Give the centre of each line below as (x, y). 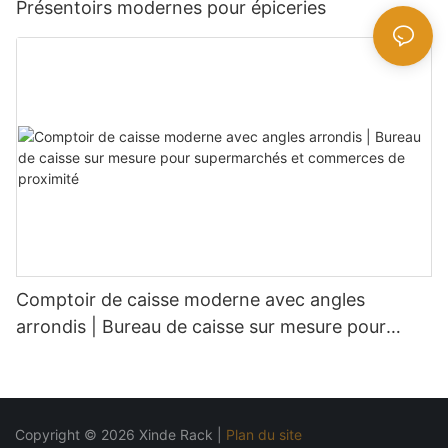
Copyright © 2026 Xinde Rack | (120, 435)
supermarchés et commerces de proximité (194, 354)
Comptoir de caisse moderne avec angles (190, 300)
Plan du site (266, 435)
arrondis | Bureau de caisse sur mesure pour (201, 327)
